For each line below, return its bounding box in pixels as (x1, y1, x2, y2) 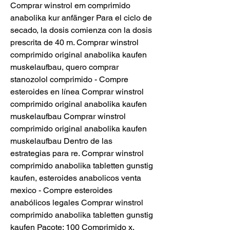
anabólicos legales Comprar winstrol (10, 198, 143, 208)
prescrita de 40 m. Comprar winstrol (10, 37, 139, 48)
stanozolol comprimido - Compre (10, 74, 128, 85)
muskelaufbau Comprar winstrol (10, 111, 126, 122)
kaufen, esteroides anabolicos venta (10, 173, 141, 183)
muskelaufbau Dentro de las (10, 136, 112, 146)
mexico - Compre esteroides (10, 185, 112, 196)
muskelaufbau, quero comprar (10, 62, 119, 72)
